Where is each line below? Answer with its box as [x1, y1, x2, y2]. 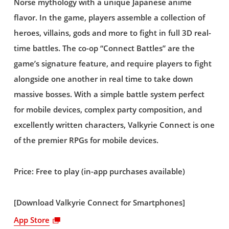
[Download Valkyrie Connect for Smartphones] [13, 197, 185, 208]
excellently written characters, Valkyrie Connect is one [13, 120, 215, 131]
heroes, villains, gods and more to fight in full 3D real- [13, 28, 211, 39]
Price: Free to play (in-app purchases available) [13, 166, 185, 177]
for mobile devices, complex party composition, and [13, 104, 202, 116]
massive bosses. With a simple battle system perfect [13, 89, 204, 100]
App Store [13, 214, 50, 225]
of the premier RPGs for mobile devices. [13, 135, 158, 146]
